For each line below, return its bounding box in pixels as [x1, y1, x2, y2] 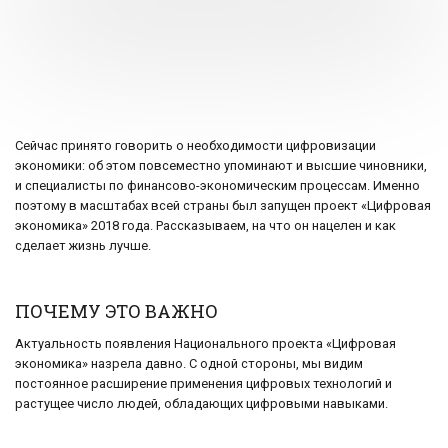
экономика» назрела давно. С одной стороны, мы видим [15, 356, 363, 372]
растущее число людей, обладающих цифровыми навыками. [15, 396, 388, 412]
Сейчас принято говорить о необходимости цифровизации [15, 138, 376, 154]
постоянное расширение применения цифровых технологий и [15, 376, 392, 392]
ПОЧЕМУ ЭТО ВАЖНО [15, 299, 218, 324]
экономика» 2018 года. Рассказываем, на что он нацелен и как [15, 218, 396, 234]
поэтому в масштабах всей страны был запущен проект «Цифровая [15, 198, 431, 214]
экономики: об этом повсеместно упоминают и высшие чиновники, [15, 158, 427, 174]
